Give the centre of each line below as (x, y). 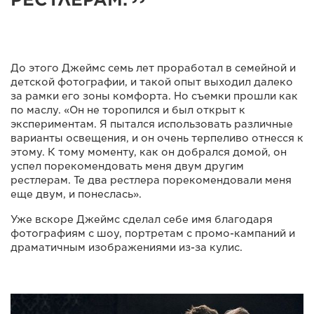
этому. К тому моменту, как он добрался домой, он (149, 152)
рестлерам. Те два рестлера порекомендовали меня (151, 180)
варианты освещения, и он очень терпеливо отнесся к (157, 138)
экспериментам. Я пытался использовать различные (152, 124)
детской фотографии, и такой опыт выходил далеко (152, 82)
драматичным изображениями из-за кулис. (127, 248)
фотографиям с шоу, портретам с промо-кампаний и (153, 234)
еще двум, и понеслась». (76, 194)
